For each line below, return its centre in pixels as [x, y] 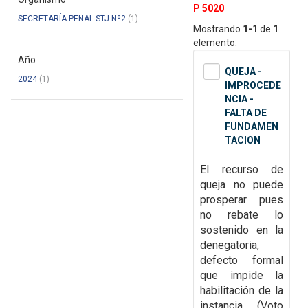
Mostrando [218, 29]
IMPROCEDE [253, 86]
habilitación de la [242, 291]
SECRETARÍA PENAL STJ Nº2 [72, 19]
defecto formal [242, 261]
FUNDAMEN [252, 127]
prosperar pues [242, 200]
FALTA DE [246, 113]
